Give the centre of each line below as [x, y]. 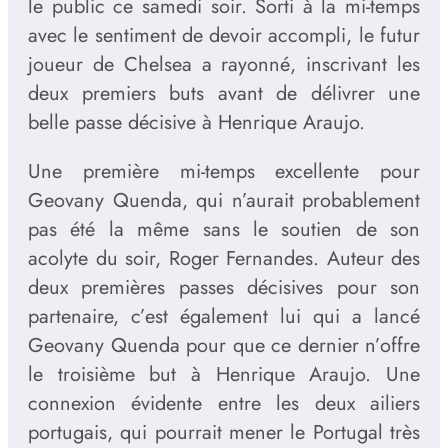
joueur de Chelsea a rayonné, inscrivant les [224, 65]
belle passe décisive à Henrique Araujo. [196, 123]
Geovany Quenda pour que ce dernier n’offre [224, 346]
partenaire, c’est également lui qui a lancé [224, 317]
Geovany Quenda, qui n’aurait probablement [224, 201]
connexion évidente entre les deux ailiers [224, 404]
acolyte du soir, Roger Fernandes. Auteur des [224, 259]
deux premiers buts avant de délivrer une [224, 94]
